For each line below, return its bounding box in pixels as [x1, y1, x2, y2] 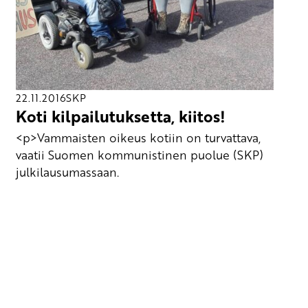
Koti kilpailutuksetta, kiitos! [16, 104, 226, 129]
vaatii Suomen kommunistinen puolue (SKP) [16, 146, 264, 163]
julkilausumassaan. [16, 163, 120, 180]
